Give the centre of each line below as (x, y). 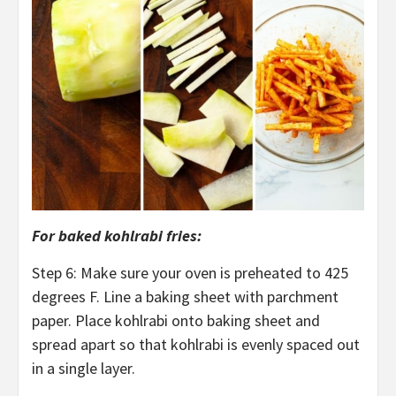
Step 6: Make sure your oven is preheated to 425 (190, 273)
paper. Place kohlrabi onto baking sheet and (176, 321)
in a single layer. (84, 369)
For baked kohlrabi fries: (117, 236)
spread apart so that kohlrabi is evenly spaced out (196, 345)
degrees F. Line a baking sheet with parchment (185, 297)
